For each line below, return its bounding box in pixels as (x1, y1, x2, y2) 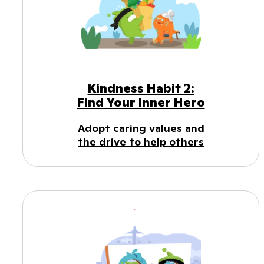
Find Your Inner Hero (77, 94, 205, 110)
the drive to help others (78, 134, 204, 148)
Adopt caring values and (77, 121, 204, 135)
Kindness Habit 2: (87, 80, 194, 96)
